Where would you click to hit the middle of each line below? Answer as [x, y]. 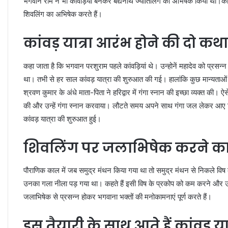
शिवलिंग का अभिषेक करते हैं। [63, 14]
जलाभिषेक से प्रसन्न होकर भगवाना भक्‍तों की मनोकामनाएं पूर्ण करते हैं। [118, 197]
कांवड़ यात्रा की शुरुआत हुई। [62, 119]
